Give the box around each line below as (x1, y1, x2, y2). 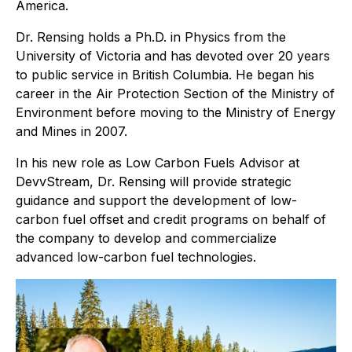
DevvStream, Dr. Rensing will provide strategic (16, 174, 291, 189)
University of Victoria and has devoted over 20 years (16, 48, 330, 64)
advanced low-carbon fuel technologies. (16, 249, 256, 265)
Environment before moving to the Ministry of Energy (16, 104, 335, 120)
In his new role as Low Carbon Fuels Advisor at (16, 155, 299, 170)
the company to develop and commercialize (16, 230, 277, 246)
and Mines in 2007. (16, 123, 127, 139)
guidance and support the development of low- (16, 192, 297, 208)
